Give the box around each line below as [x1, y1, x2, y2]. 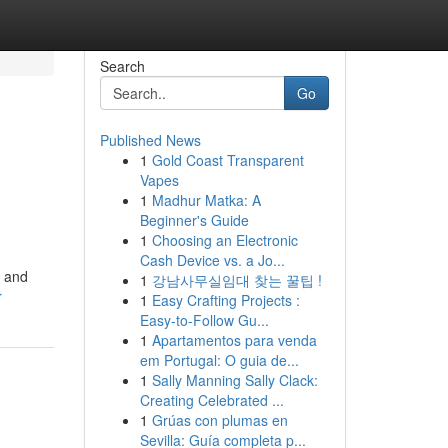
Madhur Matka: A [151, 190, 261, 210]
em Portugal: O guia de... [139, 350, 299, 370]
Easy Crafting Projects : [151, 290, 300, 310]
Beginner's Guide [139, 210, 249, 230]
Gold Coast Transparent [151, 150, 304, 170]
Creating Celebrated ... [139, 390, 284, 410]
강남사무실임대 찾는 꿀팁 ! [151, 270, 322, 290]
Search [99, 56, 145, 76]
